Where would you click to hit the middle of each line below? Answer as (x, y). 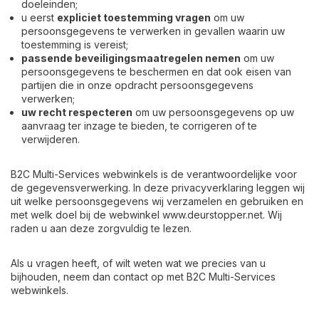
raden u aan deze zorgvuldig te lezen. (101, 228)
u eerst (39, 17)
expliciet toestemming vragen (134, 17)
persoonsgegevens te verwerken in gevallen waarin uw (153, 31)
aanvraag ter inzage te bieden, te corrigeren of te (139, 126)
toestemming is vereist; (75, 45)
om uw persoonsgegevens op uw (213, 112)
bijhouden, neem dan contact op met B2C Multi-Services (143, 277)
